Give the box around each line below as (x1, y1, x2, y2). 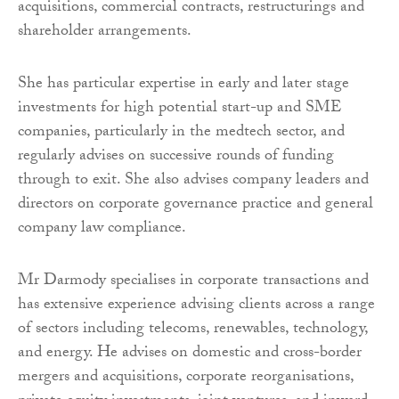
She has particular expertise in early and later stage (18, 70, 349, 99)
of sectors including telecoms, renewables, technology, (18, 315, 368, 344)
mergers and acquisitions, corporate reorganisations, (18, 363, 354, 392)
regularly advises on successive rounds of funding (18, 142, 334, 171)
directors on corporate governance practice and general (18, 191, 373, 219)
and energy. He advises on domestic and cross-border (18, 339, 362, 368)
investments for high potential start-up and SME (18, 94, 341, 123)
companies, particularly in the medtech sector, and (18, 118, 345, 147)
